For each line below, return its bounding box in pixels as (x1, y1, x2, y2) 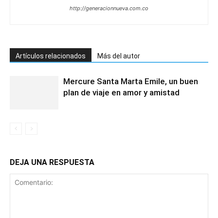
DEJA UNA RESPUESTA (10, 158, 94, 167)
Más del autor (97, 52, 140, 60)
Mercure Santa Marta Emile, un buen (63, 76, 198, 87)
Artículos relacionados (16, 52, 86, 60)
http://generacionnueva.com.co (70, 5, 148, 12)
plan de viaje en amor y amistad (63, 88, 180, 98)
